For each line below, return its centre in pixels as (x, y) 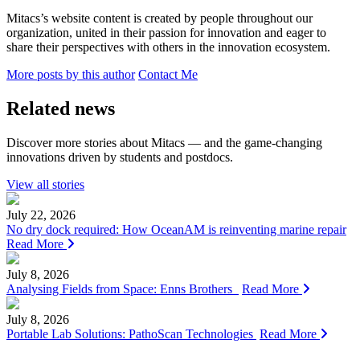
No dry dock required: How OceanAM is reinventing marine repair (176, 229)
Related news (61, 108)
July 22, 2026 (41, 215)
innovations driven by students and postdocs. (120, 157)
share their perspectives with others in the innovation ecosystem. (170, 47)
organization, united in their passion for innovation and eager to (166, 33)
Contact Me (168, 74)
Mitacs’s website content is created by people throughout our (160, 18)
